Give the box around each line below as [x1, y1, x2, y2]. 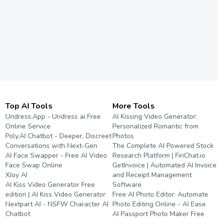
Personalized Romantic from [112, 122, 199, 131]
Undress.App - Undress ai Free [5, 112, 101, 121]
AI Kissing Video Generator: [112, 112, 198, 121]
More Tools [112, 101, 155, 111]
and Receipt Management [112, 170, 192, 180]
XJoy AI [5, 170, 27, 180]
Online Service [5, 122, 51, 131]
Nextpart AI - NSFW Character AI [5, 200, 109, 209]
